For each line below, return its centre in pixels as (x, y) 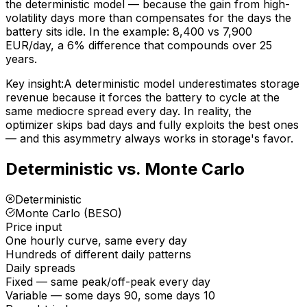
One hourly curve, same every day (96, 240)
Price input (34, 226)
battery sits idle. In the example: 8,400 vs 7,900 (129, 31)
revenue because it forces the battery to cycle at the (143, 97)
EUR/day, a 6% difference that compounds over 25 (139, 45)
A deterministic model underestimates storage (182, 83)
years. (21, 59)
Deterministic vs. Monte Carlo (125, 169)
